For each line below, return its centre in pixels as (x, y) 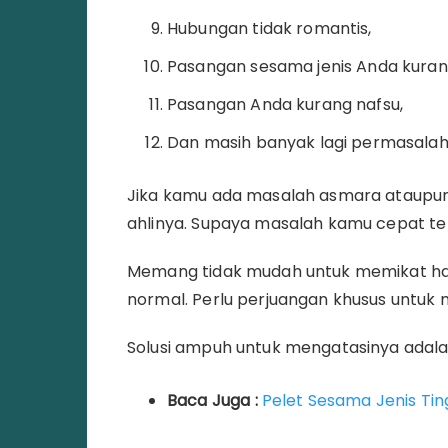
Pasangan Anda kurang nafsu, (285, 104)
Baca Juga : (214, 400)
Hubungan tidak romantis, (269, 28)
